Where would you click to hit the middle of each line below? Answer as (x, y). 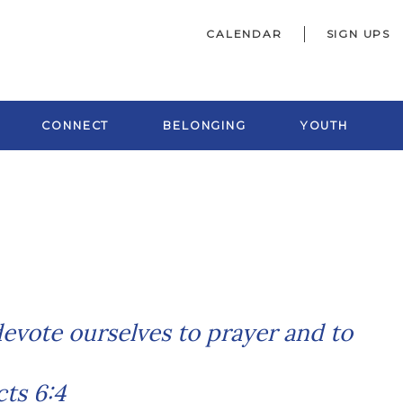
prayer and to (279, 332)
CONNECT (76, 125)
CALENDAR (244, 33)
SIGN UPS (358, 33)
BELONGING (205, 125)
